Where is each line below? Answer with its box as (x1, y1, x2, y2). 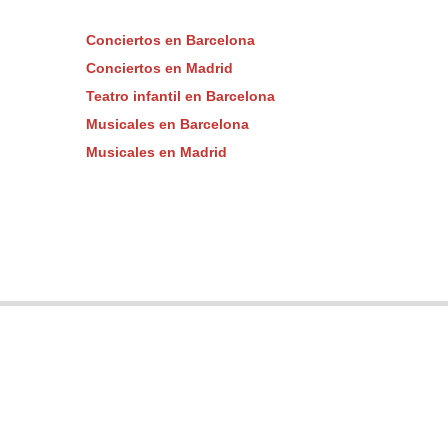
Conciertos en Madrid (85, 61, 233, 77)
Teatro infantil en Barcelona (85, 89, 275, 105)
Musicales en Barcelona (85, 117, 249, 133)
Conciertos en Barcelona (85, 33, 255, 49)
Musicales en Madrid (85, 145, 227, 161)
